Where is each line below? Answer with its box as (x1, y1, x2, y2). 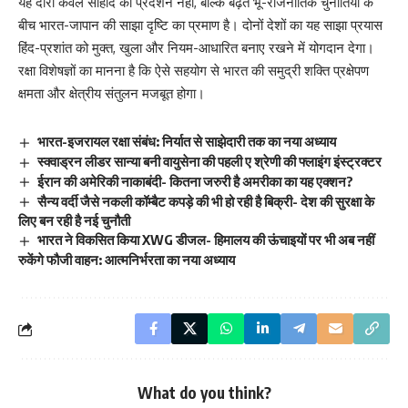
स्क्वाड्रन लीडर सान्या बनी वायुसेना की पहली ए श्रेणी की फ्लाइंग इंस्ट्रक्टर (37, 152, 382, 169)
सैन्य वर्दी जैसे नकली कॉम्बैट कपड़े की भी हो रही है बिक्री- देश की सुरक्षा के (37, 192, 375, 209)
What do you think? (137, 382, 271, 403)
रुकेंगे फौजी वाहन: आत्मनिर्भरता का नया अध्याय (18, 251, 235, 269)
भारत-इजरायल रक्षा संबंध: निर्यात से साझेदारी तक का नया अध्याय (37, 132, 337, 149)
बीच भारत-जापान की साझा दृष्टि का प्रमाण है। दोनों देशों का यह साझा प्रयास (18, 15, 382, 34)
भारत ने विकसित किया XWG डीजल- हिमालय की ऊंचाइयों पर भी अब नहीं (37, 231, 375, 249)
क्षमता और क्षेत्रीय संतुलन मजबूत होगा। (18, 84, 205, 102)
